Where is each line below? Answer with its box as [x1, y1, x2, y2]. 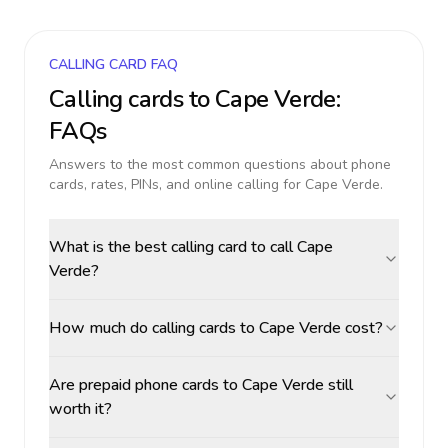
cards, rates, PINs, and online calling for [49, 175, 305, 194]
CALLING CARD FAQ [49, 55, 178, 74]
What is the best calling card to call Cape [49, 236, 333, 258]
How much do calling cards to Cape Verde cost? [49, 317, 383, 339]
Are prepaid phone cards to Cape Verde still [49, 374, 353, 396]
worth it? [49, 398, 112, 420]
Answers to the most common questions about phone [49, 155, 391, 174]
